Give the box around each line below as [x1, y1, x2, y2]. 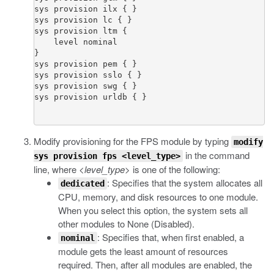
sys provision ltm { [34, 26, 127, 35]
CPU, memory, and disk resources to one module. [58, 190, 258, 203]
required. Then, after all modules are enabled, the [58, 258, 252, 271]
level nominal [34, 37, 117, 46]
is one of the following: [130, 163, 220, 176]
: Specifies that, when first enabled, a [97, 231, 244, 243]
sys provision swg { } [34, 81, 137, 91]
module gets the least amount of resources [58, 245, 228, 257]
